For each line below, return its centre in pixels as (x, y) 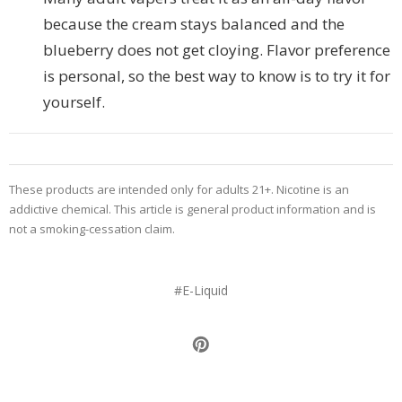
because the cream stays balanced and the (194, 23)
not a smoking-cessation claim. (92, 228)
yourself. (74, 101)
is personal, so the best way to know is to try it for (217, 75)
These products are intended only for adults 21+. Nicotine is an (179, 189)
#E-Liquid (201, 290)
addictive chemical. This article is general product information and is (192, 209)
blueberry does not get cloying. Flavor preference (217, 49)
